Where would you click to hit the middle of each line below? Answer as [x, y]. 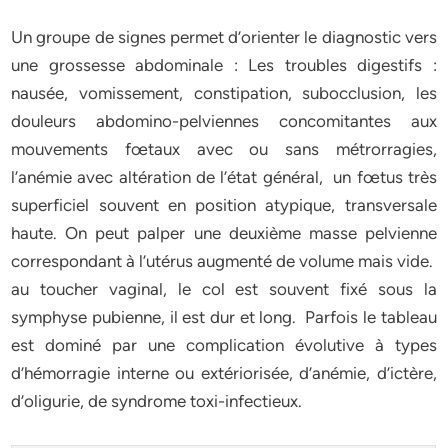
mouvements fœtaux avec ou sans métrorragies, [224, 149]
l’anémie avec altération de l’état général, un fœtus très [224, 177]
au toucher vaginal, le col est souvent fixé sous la [224, 289]
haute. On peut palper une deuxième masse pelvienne [224, 233]
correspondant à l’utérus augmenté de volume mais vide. [222, 261]
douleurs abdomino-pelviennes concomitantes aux [224, 121]
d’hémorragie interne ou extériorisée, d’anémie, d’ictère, [224, 373]
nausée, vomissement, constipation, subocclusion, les [224, 93]
